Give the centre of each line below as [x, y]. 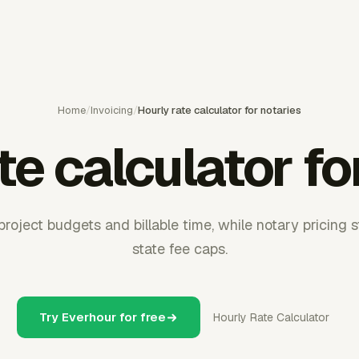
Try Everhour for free [103, 317]
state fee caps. [179, 249]
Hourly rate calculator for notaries [220, 110]
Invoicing [112, 110]
